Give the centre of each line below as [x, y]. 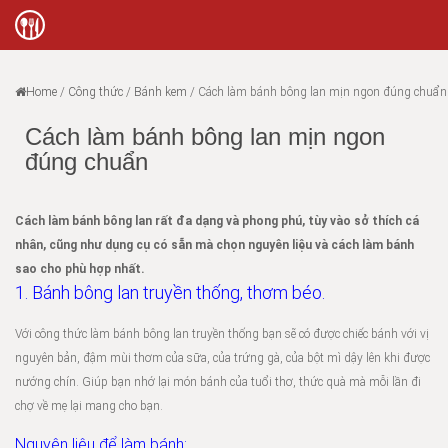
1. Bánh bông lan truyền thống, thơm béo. [170, 292]
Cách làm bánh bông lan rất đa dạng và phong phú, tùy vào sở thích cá [217, 221]
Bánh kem [160, 92]
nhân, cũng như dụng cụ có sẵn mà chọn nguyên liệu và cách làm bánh [214, 245]
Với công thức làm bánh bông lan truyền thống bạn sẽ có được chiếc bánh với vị [222, 334]
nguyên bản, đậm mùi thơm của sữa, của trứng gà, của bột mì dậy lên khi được [222, 358]
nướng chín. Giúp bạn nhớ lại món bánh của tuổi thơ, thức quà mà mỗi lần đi [218, 382]
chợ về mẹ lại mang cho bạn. [89, 406]
